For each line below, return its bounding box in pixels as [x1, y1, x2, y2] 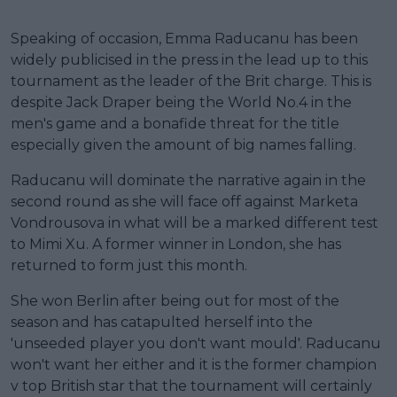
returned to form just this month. [11, 256, 247, 274]
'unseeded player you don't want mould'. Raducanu [11, 334, 381, 352]
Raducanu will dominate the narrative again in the [11, 171, 366, 189]
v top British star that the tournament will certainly [11, 377, 372, 394]
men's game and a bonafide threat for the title [11, 114, 339, 132]
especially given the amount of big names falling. [11, 136, 356, 153]
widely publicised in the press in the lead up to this [11, 51, 368, 68]
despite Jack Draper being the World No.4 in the [11, 93, 352, 111]
